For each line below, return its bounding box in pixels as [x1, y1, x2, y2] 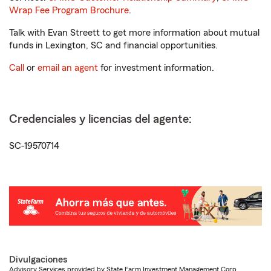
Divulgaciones [9, 255, 67, 265]
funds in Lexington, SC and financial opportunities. [9, 41, 218, 50]
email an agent [38, 63, 98, 73]
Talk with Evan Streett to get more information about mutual [9, 28, 260, 38]
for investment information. [98, 63, 214, 73]
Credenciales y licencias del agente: [9, 113, 192, 125]
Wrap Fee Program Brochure [9, 5, 129, 15]
